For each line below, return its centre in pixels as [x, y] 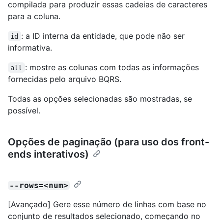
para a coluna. [34, 16]
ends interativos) [48, 154]
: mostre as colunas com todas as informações [113, 67]
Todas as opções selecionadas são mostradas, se [100, 98]
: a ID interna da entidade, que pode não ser [104, 36]
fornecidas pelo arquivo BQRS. [65, 79]
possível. [24, 110]
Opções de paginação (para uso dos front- [109, 142]
